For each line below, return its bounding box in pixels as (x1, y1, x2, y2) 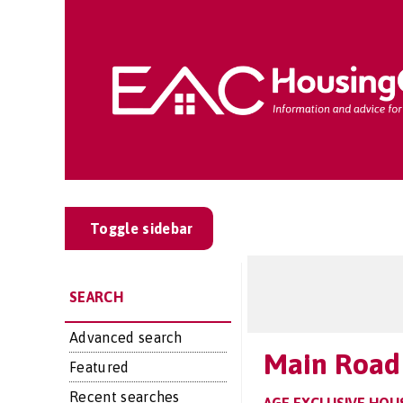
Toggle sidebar (90, 220, 193, 237)
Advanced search (69, 329, 183, 345)
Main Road (263, 347, 400, 381)
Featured (69, 359, 130, 375)
